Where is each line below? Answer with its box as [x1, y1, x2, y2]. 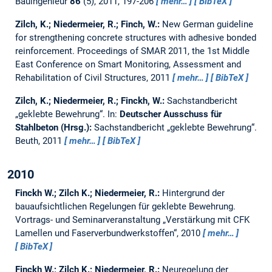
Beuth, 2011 [15, 135, 64, 147]
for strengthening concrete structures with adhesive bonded [15, 32, 256, 44]
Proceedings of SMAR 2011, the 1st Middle [76, 46, 250, 57]
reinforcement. [15, 46, 77, 57]
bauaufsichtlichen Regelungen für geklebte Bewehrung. [15, 201, 236, 212]
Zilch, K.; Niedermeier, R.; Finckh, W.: [15, 95, 167, 107]
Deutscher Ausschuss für [119, 109, 222, 120]
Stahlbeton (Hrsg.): [15, 122, 94, 134]
